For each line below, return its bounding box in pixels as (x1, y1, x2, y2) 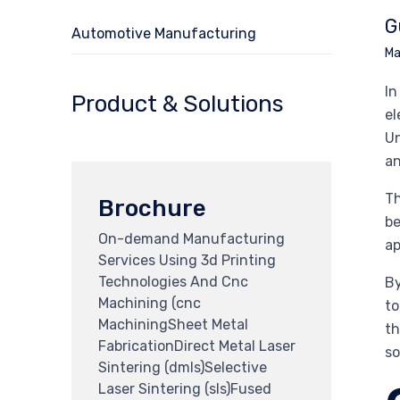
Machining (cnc (98, 294, 201, 312)
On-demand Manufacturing (98, 229, 285, 247)
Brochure (98, 194, 206, 222)
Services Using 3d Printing (98, 251, 276, 269)
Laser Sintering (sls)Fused (98, 379, 271, 397)
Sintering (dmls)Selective (98, 358, 267, 376)
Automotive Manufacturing (71, 25, 256, 42)
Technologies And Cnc (98, 272, 248, 290)
